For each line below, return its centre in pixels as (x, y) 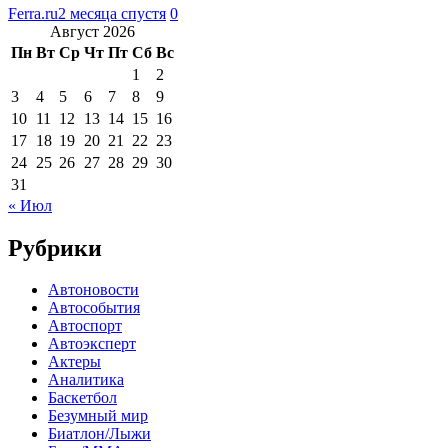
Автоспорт (85, 326)
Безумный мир (98, 416)
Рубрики (55, 247)
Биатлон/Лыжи (99, 434)
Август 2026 (92, 31)
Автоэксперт (92, 344)
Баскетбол (82, 398)
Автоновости (93, 290)
